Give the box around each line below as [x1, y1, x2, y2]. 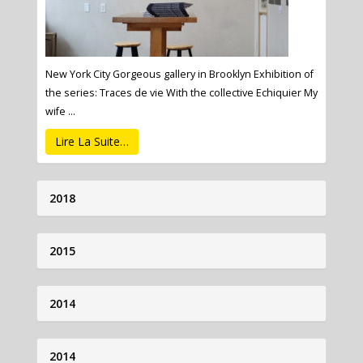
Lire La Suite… [54, 134, 129, 150]
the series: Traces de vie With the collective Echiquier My [45, 86, 318, 100]
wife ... [45, 105, 75, 119]
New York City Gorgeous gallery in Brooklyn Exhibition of [45, 67, 314, 82]
